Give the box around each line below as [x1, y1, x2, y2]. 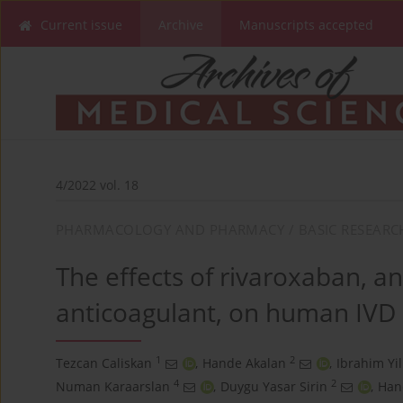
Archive [158, 16, 203, 33]
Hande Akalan [202, 354, 286, 372]
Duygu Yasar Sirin [220, 378, 327, 396]
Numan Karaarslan [56, 378, 170, 396]
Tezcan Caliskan [56, 354, 152, 372]
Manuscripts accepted [239, 16, 373, 33]
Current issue [40, 16, 122, 33]
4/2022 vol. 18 [56, 176, 139, 194]
